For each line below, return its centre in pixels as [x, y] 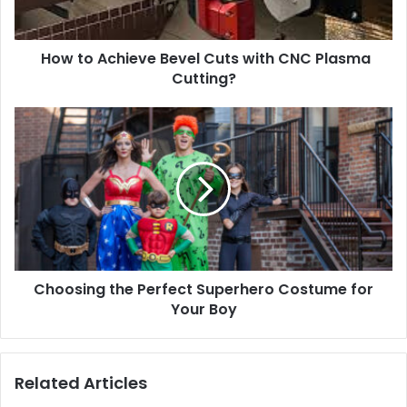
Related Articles [81, 383]
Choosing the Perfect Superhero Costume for [203, 290]
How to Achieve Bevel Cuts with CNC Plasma [203, 59]
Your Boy [203, 310]
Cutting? [203, 79]
